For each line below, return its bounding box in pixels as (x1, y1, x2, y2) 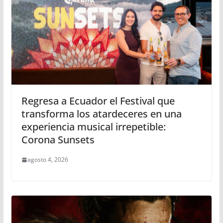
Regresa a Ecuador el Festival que (21, 94, 175, 108)
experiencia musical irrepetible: (21, 120, 166, 134)
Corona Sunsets (21, 133, 95, 147)
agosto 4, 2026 (27, 155, 68, 164)
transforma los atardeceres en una (21, 107, 182, 121)
